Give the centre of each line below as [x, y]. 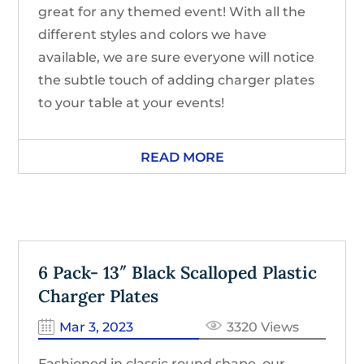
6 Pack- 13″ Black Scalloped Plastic [178, 272]
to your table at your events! [132, 102]
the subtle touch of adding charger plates [177, 80]
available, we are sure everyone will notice [177, 57]
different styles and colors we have [153, 34]
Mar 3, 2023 [97, 327]
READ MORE [182, 157]
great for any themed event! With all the [172, 11]
